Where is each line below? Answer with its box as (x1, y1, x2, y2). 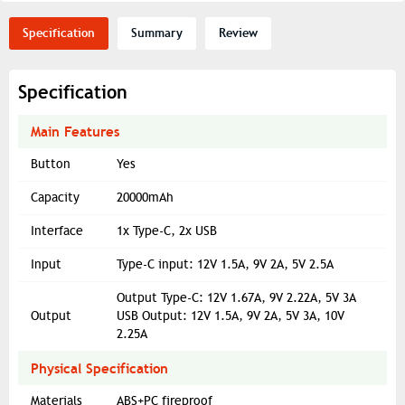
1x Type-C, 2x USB (117, 223, 217, 240)
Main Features (31, 123, 119, 141)
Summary (131, 25, 183, 42)
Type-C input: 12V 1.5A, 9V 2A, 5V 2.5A (117, 257, 334, 273)
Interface (31, 223, 83, 240)
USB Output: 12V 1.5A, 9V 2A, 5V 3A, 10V (117, 308, 344, 325)
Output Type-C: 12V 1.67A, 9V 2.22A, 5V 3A (117, 290, 356, 306)
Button (31, 156, 71, 173)
